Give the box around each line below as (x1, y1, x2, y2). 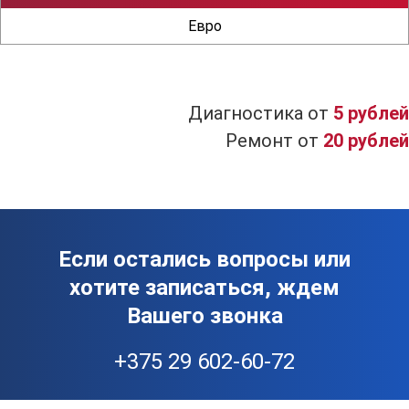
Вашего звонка (126, 303, 283, 329)
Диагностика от (188, 102, 333, 124)
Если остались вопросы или (58, 246, 351, 272)
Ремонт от (225, 130, 323, 152)
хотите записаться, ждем (69, 275, 340, 300)
